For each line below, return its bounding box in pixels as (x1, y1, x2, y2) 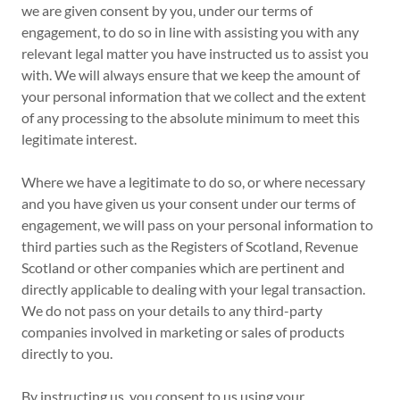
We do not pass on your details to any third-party (21, 302, 322, 319)
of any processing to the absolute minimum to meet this (21, 109, 360, 126)
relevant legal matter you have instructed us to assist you (21, 45, 369, 62)
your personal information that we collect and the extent (21, 87, 366, 104)
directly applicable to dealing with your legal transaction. (21, 280, 365, 297)
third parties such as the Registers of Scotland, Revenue (21, 237, 358, 254)
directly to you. (21, 345, 112, 362)
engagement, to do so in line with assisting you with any (21, 23, 359, 40)
